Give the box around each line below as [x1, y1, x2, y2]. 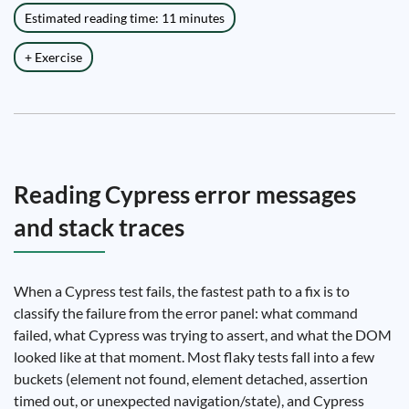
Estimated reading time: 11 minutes [25, 10, 225, 26]
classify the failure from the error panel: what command [14, 304, 358, 321]
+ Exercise [25, 49, 82, 65]
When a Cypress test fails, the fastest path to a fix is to [14, 282, 350, 299]
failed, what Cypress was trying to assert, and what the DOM [14, 326, 392, 343]
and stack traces [14, 213, 184, 242]
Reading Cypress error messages [14, 180, 356, 209]
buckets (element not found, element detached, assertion [14, 370, 368, 387]
